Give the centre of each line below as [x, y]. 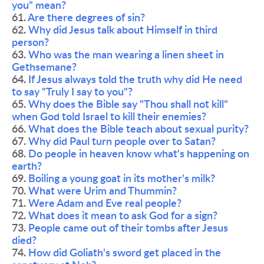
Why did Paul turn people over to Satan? [122, 141]
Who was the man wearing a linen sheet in [126, 55]
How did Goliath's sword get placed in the [125, 253]
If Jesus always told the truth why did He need [135, 80]
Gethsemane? [45, 67]
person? [30, 42]
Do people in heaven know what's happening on [139, 154]
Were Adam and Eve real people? [105, 203]
